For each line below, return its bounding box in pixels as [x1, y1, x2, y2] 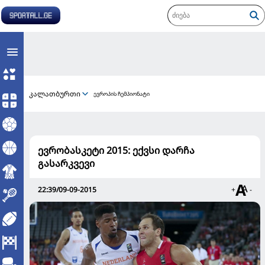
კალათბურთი [29, 88, 80, 99]
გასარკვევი [38, 157, 95, 170]
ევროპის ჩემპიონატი [93, 90, 150, 98]
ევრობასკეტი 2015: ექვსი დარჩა [38, 144, 195, 157]
